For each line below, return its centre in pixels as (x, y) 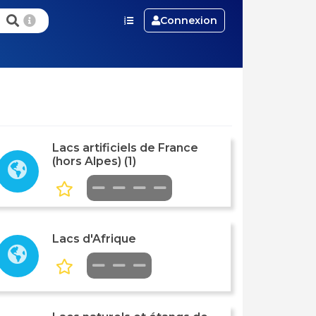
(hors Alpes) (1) (94, 161)
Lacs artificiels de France (125, 148)
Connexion (188, 20)
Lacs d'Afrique (94, 239)
